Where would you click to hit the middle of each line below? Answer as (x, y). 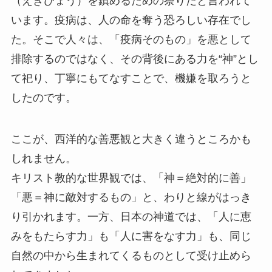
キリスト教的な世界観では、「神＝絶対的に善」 (131, 178)
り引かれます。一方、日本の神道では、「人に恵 (131, 216)
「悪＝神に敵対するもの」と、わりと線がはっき (131, 197)
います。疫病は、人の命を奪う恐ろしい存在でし (131, 20)
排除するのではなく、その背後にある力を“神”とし (134, 59)
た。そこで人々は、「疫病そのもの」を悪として (131, 39)
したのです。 (43, 97)
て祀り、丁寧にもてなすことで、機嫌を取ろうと (131, 78)
